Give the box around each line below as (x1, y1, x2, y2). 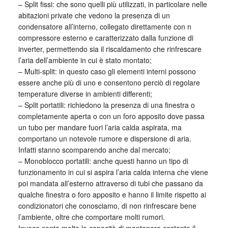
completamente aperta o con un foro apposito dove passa (18, 111, 205, 121)
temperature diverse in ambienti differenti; (18, 89, 152, 99)
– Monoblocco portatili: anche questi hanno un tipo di (18, 156, 188, 166)
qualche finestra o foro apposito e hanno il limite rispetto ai (18, 189, 206, 199)
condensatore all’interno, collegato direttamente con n (18, 21, 191, 32)
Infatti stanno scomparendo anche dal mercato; (18, 145, 170, 155)
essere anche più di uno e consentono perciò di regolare (18, 77, 200, 88)
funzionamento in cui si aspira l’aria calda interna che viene (18, 167, 208, 177)
